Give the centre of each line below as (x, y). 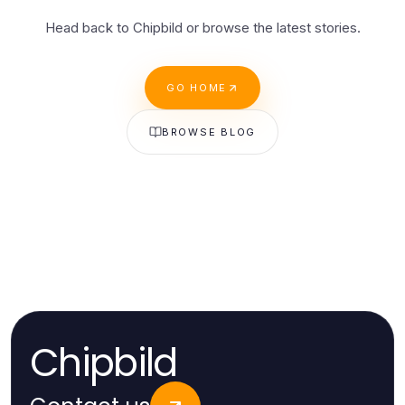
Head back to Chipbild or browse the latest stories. (202, 28)
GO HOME (197, 88)
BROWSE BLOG (209, 132)
